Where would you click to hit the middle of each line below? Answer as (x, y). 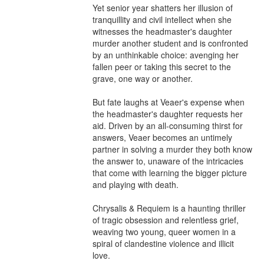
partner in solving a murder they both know (172, 149)
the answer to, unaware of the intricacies (168, 161)
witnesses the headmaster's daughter (162, 31)
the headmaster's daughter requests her (168, 113)
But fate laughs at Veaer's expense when (169, 102)
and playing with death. (136, 184)
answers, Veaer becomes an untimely (162, 137)
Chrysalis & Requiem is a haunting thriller (169, 208)
